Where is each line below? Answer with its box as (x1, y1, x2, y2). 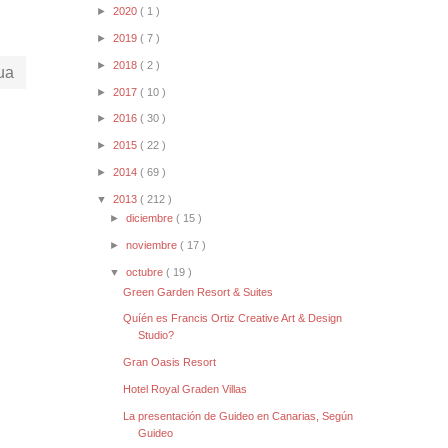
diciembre (126, 212, 177, 225)
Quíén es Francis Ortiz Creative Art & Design (123, 312, 343, 325)
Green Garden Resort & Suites (123, 285, 274, 298)
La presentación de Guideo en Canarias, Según (123, 409, 354, 422)
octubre (126, 265, 167, 278)
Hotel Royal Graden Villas (123, 382, 248, 395)
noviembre (126, 239, 181, 252)
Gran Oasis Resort (123, 356, 217, 369)
